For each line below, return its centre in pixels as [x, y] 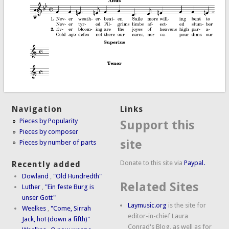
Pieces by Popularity [49, 121]
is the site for [187, 205]
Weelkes [34, 208]
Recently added [47, 164]
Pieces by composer [49, 132]
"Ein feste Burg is [70, 187]
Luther [31, 187]
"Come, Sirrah [71, 208]
